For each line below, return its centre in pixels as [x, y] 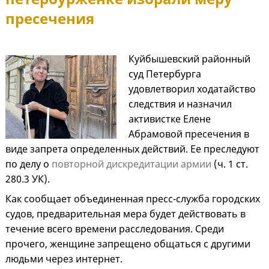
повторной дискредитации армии [131, 164]
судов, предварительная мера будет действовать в [125, 214]
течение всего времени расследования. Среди [115, 229]
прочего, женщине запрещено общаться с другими [128, 244]
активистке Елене [169, 119]
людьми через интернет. [64, 259]
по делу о [29, 164]
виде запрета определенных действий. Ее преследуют [132, 149]
